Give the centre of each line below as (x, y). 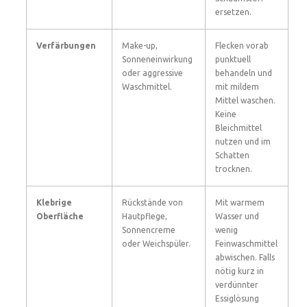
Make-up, (140, 46)
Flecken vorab (242, 46)
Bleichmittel (238, 128)
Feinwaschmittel (246, 244)
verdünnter (237, 285)
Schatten (232, 155)
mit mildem (237, 87)
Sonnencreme (149, 230)
